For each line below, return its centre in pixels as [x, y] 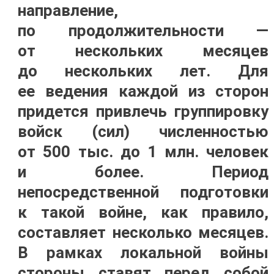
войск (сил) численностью [143, 131]
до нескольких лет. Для [143, 71]
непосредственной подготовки [143, 192]
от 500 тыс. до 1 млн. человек [143, 152]
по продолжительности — [143, 31]
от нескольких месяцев [143, 51]
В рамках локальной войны [143, 253]
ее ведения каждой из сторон [143, 91]
